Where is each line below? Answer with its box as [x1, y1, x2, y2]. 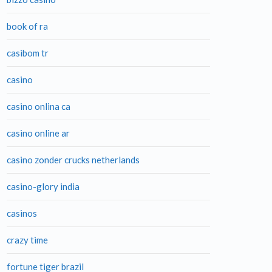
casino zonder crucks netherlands [7, 154, 140, 165]
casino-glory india [7, 181, 80, 192]
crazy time [7, 234, 48, 245]
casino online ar [7, 127, 70, 138]
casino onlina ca [7, 101, 70, 112]
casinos [7, 208, 37, 219]
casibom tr [7, 47, 49, 58]
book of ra [7, 21, 48, 32]
